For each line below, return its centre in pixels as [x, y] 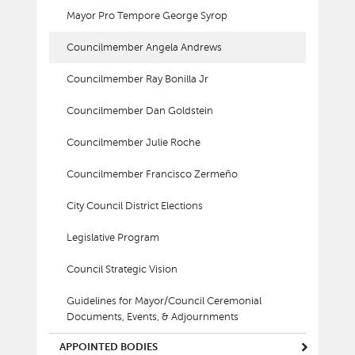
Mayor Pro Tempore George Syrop [147, 16]
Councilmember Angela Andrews [145, 48]
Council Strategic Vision [122, 270]
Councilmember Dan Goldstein [140, 111]
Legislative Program [113, 238]
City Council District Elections [135, 206]
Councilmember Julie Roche [134, 143]
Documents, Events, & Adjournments [153, 317]
